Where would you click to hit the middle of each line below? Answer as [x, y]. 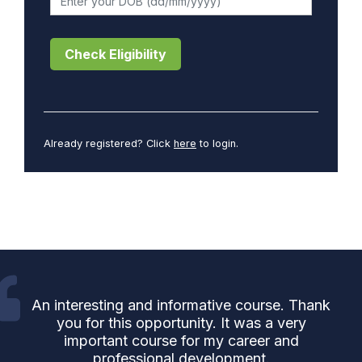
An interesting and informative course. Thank [181, 305]
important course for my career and [181, 340]
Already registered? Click [109, 143]
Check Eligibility [116, 55]
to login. [217, 143]
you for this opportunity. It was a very [181, 322]
